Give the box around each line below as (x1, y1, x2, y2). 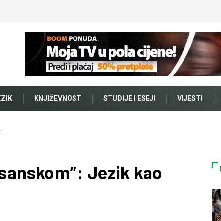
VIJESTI (177, 94, 203, 102)
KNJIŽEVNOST (34, 94, 81, 102)
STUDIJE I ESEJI (103, 94, 155, 102)
